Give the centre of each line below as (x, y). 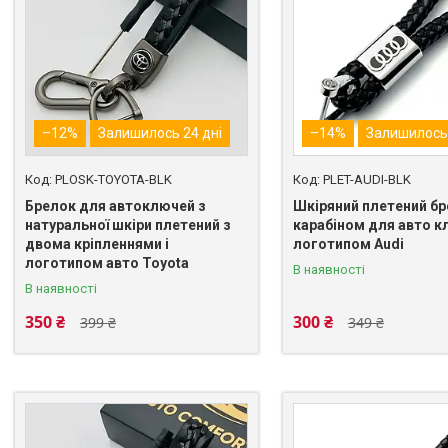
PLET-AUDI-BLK (366, 180)
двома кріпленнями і (97, 244)
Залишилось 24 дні (160, 133)
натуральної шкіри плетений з (128, 225)
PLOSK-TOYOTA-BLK (113, 180)
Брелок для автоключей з (115, 206)
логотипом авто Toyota (107, 263)
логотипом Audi (348, 244)
